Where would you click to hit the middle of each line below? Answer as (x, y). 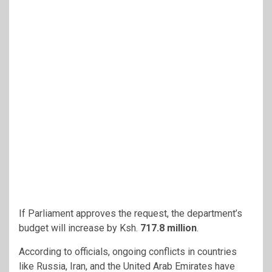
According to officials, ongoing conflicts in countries (128, 251)
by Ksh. (124, 228)
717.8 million (168, 228)
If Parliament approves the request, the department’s (131, 213)
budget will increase (63, 228)
